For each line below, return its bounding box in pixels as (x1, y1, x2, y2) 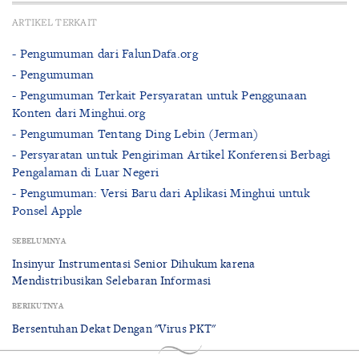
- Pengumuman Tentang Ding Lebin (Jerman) (12, 124, 259, 142)
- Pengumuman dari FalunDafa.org (12, 44, 198, 62)
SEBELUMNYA (12, 235, 66, 246)
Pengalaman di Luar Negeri (12, 163, 159, 180)
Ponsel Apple (12, 201, 83, 219)
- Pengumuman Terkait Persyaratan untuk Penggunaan (12, 86, 308, 103)
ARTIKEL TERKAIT (12, 15, 98, 28)
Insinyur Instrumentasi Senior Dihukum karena (12, 255, 256, 271)
